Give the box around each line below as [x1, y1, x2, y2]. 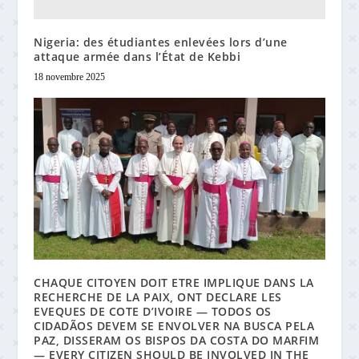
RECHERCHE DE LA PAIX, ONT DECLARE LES [34, 288, 282, 305]
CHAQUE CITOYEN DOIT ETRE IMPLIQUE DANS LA [34, 274, 314, 290]
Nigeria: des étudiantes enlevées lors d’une [34, 34, 288, 50]
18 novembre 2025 [34, 71, 106, 83]
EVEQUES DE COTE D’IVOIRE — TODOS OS [34, 303, 272, 319]
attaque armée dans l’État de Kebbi [34, 48, 241, 64]
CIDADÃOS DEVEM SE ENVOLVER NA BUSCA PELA [34, 317, 315, 333]
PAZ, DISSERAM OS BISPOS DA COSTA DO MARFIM [34, 332, 320, 348]
